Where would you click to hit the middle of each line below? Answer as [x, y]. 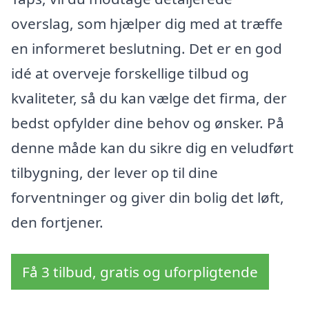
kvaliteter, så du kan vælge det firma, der [149, 98]
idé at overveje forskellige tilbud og [130, 73]
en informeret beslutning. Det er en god [147, 49]
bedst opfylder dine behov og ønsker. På [148, 123]
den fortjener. [57, 222]
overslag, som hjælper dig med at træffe [147, 24]
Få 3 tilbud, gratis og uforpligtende [140, 272]
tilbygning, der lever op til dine [114, 173]
